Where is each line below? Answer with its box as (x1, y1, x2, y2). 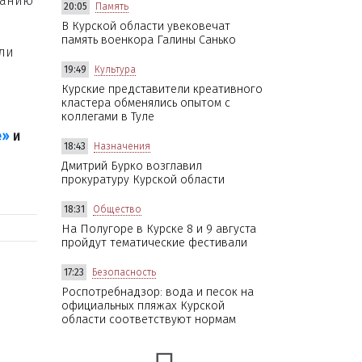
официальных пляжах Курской (61, 298, 225, 313)
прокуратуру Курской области (61, 172, 225, 187)
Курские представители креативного (61, 82, 263, 96)
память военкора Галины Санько (61, 32, 236, 47)
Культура (95, 63, 136, 75)
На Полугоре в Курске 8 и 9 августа (61, 221, 256, 236)
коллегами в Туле (61, 109, 154, 124)
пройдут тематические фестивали (61, 235, 247, 250)
